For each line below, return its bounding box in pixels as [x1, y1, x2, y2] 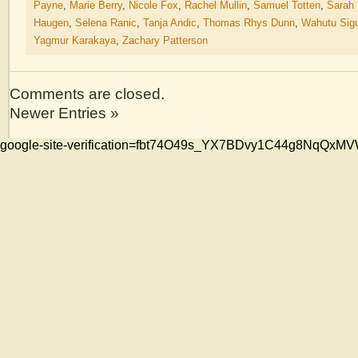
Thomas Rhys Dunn [203, 17, 295, 29]
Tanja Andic [143, 17, 197, 29]
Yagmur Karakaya [34, 34, 116, 46]
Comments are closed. [10, 85, 165, 102]
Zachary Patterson [122, 34, 208, 46]
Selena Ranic [75, 17, 137, 29]
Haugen [34, 17, 69, 29]
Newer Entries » [10, 104, 119, 121]
